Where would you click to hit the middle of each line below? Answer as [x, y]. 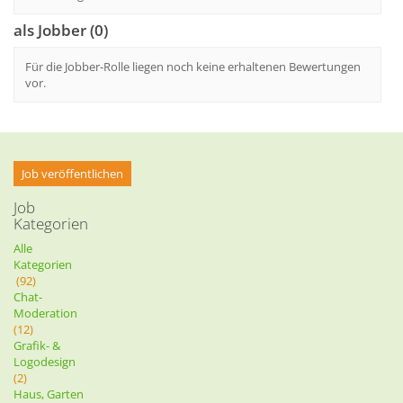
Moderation [48, 313]
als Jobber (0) [61, 30]
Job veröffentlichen [72, 174]
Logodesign [47, 362]
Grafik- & [37, 345]
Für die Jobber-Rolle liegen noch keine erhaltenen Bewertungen [193, 67]
